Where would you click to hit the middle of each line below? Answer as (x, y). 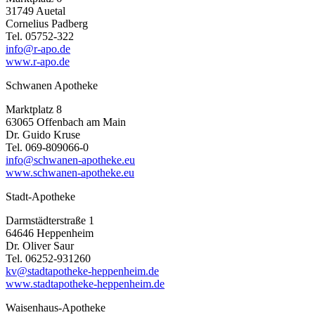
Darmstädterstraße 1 (50, 220)
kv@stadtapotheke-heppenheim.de (82, 271)
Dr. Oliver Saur (40, 245)
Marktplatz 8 (34, 109)
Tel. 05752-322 (40, 36)
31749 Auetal (36, 11)
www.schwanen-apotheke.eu (70, 172)
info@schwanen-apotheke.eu (70, 160)
